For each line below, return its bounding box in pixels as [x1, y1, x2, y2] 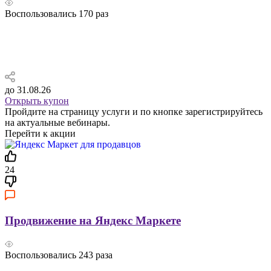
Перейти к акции [5, 128, 76, 139]
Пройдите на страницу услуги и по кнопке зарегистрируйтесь [5, 106, 263, 117]
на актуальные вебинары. [5, 117, 110, 128]
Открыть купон [5, 96, 69, 106]
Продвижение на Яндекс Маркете [5, 214, 181, 227]
